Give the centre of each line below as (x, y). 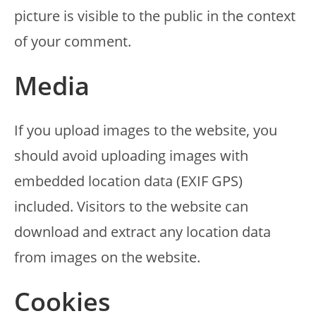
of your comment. (73, 41)
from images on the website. (107, 257)
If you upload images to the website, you (146, 130)
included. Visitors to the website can (131, 206)
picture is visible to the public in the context (155, 16)
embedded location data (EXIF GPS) (128, 181)
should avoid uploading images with (131, 156)
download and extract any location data (142, 232)
